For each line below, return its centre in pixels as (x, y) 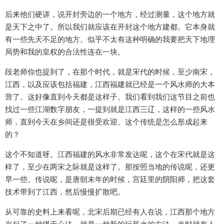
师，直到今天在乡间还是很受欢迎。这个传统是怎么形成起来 (106, 122)
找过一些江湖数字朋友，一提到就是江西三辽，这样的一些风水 (110, 109)
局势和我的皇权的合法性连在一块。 (65, 52)
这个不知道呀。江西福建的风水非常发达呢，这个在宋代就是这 (110, 154)
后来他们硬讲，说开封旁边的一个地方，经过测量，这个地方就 (110, 14)
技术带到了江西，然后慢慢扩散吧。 (65, 192)
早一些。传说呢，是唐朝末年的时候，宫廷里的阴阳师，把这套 (110, 179)
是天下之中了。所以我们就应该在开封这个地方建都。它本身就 (110, 27)
